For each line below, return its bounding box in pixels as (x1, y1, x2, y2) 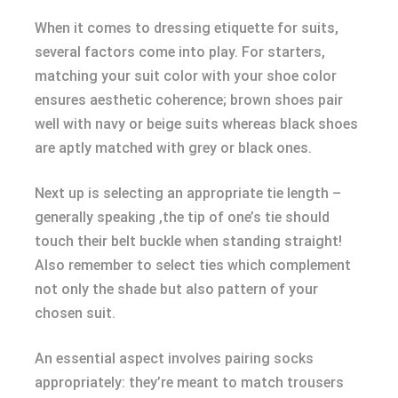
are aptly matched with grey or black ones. (35, 139, 312, 156)
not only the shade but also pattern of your (35, 280, 318, 298)
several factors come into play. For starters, (35, 43, 325, 60)
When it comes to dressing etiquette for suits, (35, 19, 338, 36)
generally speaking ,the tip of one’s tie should (35, 208, 330, 226)
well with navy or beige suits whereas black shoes (35, 115, 358, 132)
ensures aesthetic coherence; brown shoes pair (35, 91, 343, 108)
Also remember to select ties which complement (35, 256, 351, 274)
